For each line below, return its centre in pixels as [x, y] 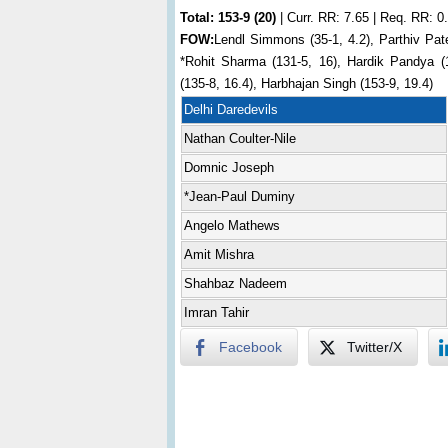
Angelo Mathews [231, 225]
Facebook [250, 347]
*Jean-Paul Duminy [239, 196]
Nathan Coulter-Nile [239, 138]
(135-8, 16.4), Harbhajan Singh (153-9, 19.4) [306, 83]
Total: [198, 17]
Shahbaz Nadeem [235, 283]
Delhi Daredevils [230, 109]
